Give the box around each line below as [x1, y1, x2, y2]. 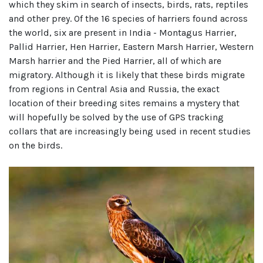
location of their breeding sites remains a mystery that [9, 97, 240, 109]
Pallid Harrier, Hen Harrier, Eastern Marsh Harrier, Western [9, 41, 254, 52]
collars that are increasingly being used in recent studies [9, 125, 251, 137]
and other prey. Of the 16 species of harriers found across [9, 12, 248, 24]
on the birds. [9, 139, 62, 151]
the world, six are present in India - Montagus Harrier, [9, 26, 237, 38]
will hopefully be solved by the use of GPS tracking [9, 111, 224, 123]
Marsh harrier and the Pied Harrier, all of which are [9, 55, 221, 66]
